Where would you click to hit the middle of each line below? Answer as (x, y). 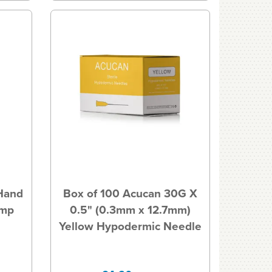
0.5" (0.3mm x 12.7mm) (130, 210)
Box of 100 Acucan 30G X (130, 194)
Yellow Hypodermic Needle (130, 226)
